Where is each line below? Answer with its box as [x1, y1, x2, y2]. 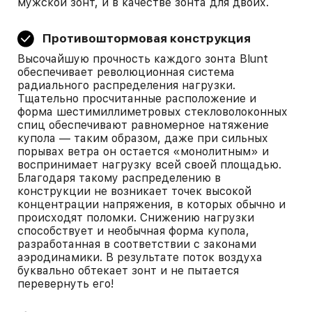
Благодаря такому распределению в [17, 171, 221, 185]
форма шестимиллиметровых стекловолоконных [17, 105, 288, 118]
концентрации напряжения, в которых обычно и [17, 198, 286, 211]
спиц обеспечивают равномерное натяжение [17, 118, 269, 132]
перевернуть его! [17, 277, 114, 290]
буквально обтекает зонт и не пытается [17, 264, 239, 277]
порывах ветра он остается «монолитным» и [17, 145, 269, 158]
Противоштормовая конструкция [42, 31, 251, 45]
